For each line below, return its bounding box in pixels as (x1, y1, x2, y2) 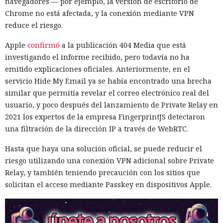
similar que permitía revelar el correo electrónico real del (5, 88, 209, 98)
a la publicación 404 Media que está (60, 40, 186, 50)
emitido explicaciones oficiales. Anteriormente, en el (5, 64, 190, 74)
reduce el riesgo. (5, 20, 63, 30)
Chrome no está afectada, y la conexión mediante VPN (5, 8, 194, 18)
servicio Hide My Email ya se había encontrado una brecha (5, 76, 212, 86)
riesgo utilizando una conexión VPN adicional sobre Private (5, 155, 214, 165)
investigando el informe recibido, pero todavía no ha (5, 52, 190, 62)
